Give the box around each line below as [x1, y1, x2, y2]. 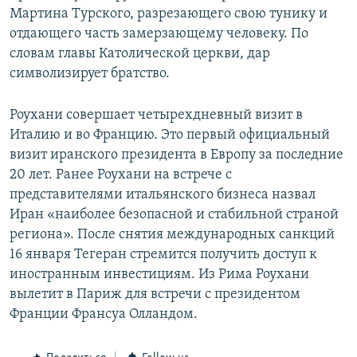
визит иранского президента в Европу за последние [10, 147, 343, 163]
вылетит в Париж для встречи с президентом [10, 287, 300, 303]
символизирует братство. [10, 66, 170, 82]
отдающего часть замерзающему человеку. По [10, 26, 308, 42]
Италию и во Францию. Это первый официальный [10, 127, 330, 143]
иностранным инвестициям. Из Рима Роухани [10, 267, 309, 283]
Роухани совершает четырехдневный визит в [10, 108, 303, 124]
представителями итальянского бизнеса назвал [10, 187, 316, 203]
